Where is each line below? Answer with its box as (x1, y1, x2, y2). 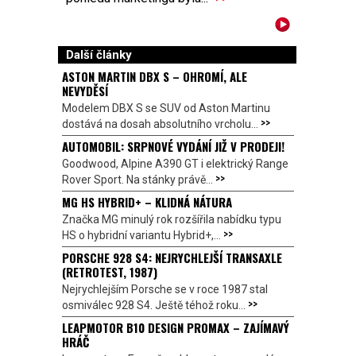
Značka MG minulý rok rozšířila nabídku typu (62, 213, 281, 226)
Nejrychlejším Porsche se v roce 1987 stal (62, 283, 268, 296)
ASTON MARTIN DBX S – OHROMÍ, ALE (62, 68, 247, 86)
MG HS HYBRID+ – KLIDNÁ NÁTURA (62, 193, 232, 211)
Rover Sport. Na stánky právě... (62, 173, 215, 187)
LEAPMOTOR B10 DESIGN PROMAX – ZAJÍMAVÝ (62, 319, 289, 337)
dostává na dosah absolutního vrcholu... (62, 118, 261, 131)
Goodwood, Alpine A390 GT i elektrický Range (62, 157, 288, 171)
